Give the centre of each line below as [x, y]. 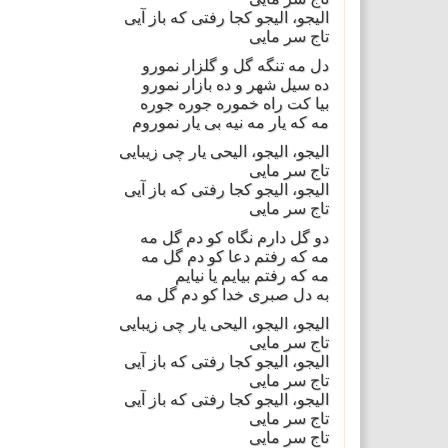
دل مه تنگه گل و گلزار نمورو [235, 65]
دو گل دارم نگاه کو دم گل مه [234, 237]
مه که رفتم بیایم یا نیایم [251, 275]
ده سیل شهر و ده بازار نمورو [235, 84]
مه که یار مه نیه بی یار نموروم [230, 122]
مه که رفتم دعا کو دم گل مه [234, 256]
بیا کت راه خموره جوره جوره [234, 103]
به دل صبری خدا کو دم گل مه [231, 294]
